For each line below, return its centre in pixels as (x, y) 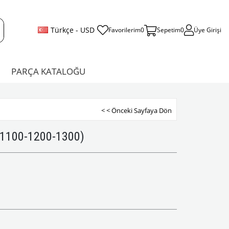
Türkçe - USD (72, 30)
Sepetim (168, 30)
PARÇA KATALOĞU (48, 71)
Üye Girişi (207, 30)
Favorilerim (124, 30)
